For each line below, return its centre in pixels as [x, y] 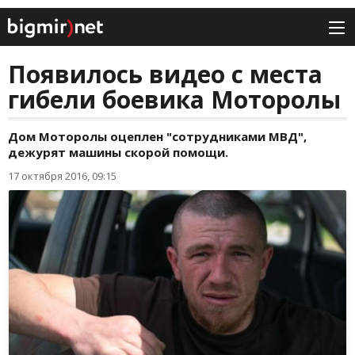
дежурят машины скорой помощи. [118, 153]
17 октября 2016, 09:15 [62, 176]
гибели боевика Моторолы [174, 100]
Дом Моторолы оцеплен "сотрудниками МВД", [157, 137]
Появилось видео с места [165, 74]
